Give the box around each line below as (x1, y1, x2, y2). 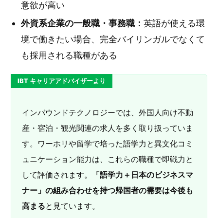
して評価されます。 (22, 170, 92, 180)
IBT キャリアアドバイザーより (18, 77, 106, 85)
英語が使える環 (144, 18, 205, 28)
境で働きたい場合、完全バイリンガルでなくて (21, 34, 205, 44)
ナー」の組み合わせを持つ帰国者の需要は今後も (22, 185, 193, 195)
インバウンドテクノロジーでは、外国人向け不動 (22, 108, 193, 117)
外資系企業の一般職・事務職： (21, 18, 144, 28)
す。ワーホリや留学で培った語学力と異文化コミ (22, 139, 193, 148)
